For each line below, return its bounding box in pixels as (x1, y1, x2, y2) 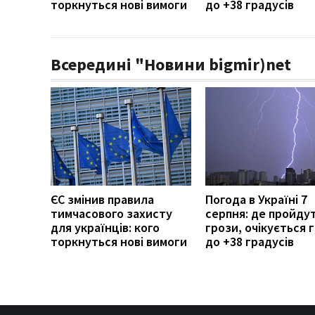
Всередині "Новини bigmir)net (51, 53, 291, 75)
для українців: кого (51, 219, 160, 236)
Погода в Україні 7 (205, 191, 307, 207)
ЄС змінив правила (51, 191, 154, 207)
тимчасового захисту (51, 205, 172, 221)
